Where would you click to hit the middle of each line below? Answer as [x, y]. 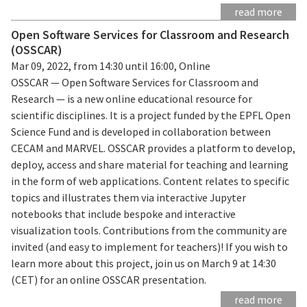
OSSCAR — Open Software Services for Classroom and [135, 82]
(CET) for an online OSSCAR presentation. [109, 279]
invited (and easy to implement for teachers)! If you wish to [149, 246]
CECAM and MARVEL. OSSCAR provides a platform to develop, [153, 148]
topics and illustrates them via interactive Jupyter [128, 197]
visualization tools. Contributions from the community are [149, 230]
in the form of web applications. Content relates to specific [150, 181]
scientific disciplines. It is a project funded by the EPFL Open [151, 115]
